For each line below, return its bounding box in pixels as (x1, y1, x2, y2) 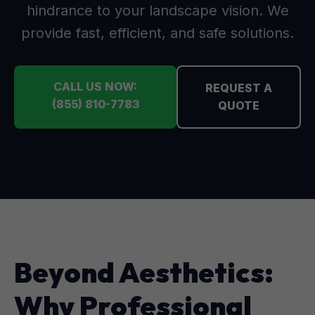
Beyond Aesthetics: (14, 255, 274, 290)
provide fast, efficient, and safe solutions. (21, 25, 294, 41)
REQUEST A (205, 81, 272, 95)
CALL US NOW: (53, 79, 137, 94)
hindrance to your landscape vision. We (26, 2, 289, 19)
